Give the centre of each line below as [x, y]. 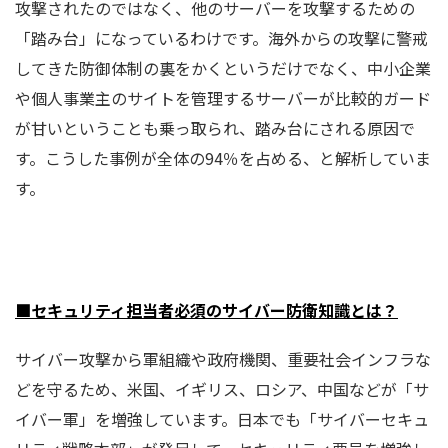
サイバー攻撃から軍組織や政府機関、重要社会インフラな [223, 359]
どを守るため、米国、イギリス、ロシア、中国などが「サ [222, 389]
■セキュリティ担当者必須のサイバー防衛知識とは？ [206, 310]
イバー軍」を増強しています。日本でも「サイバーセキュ [222, 419]
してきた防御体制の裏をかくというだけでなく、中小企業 [223, 68]
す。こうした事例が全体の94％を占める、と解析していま [223, 158]
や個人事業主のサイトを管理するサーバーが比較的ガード [223, 98]
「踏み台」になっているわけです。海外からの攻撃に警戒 [221, 38]
